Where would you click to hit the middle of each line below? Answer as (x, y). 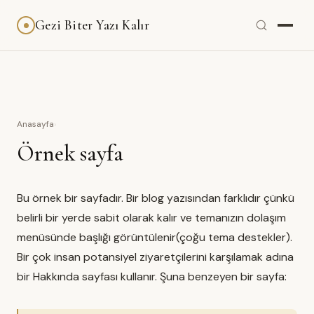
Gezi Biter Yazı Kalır (93, 25)
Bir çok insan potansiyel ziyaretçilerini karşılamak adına (155, 257)
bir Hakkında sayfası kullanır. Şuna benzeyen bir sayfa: (152, 277)
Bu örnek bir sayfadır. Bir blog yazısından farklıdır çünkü (156, 198)
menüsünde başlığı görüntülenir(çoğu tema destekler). (155, 237)
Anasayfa (35, 124)
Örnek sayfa (70, 153)
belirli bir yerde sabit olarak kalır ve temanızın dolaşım (151, 218)
